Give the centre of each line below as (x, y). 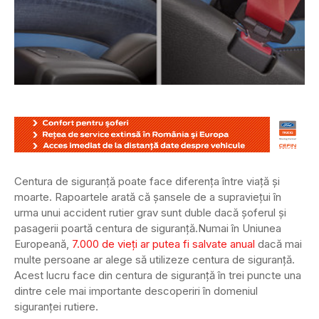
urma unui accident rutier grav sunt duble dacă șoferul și (150, 213)
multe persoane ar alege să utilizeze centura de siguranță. (155, 260)
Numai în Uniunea (240, 229)
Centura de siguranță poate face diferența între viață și (147, 182)
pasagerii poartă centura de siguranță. (106, 229)
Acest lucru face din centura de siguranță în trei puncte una (158, 276)
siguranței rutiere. (56, 307)
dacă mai (278, 244)
